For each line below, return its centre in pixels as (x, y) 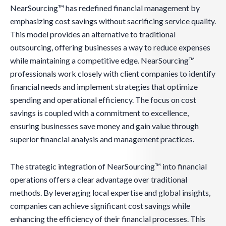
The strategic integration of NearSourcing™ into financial (108, 166)
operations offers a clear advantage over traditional (99, 180)
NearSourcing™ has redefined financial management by (105, 8)
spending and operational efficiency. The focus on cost (103, 100)
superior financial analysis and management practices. (102, 139)
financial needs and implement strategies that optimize (104, 87)
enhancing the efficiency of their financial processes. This (108, 219)
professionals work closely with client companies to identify (113, 74)
